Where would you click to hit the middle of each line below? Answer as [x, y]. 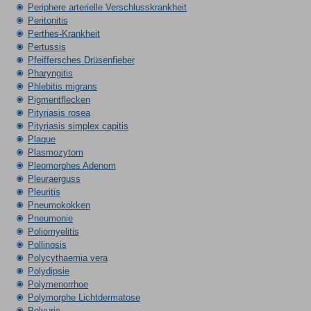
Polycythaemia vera [67, 258]
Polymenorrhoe [58, 284]
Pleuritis [44, 192]
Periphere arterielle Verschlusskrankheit [107, 7]
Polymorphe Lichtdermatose [84, 297]
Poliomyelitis [53, 232]
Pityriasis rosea [59, 113]
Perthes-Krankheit [64, 34]
